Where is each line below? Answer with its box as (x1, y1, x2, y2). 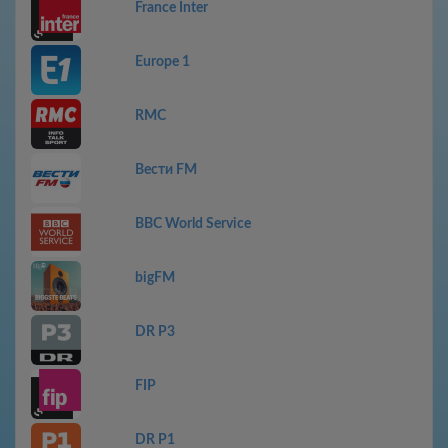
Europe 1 (135, 55, 190, 69)
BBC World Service (135, 217, 251, 231)
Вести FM (135, 163, 197, 177)
